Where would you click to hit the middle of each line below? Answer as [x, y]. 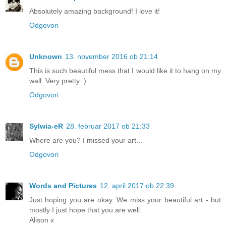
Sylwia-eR [46, 126]
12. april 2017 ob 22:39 [137, 185]
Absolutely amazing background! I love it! [95, 11]
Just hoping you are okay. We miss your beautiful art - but [125, 200]
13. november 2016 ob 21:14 [111, 56]
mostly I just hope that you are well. [86, 210]
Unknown [46, 56]
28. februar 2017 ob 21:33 [108, 126]
